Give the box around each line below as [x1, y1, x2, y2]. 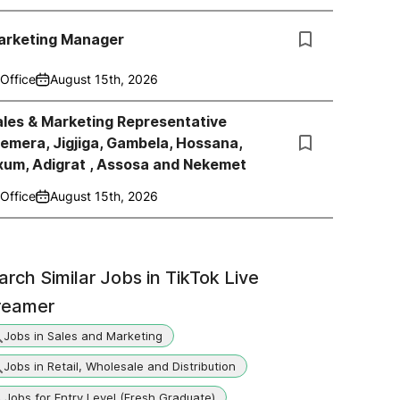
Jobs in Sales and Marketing [4, 328, 162, 343]
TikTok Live [165, 267, 259, 288]
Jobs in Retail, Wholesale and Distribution [4, 358, 236, 373]
